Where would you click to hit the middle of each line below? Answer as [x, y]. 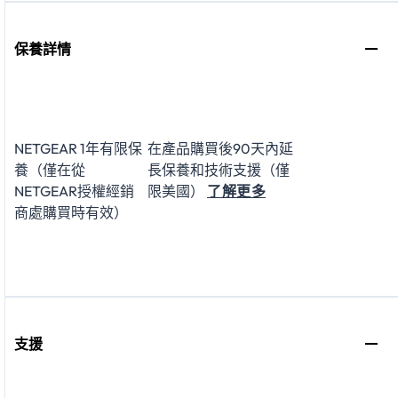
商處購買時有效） [71, 213]
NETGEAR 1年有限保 [78, 149]
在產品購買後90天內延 [220, 149]
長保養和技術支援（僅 [219, 170]
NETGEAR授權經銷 [74, 191]
